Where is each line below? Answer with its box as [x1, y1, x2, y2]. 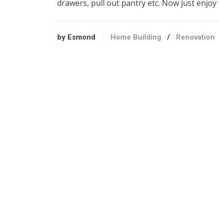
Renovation [176, 33, 215, 42]
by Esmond [57, 33, 95, 42]
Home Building [110, 33, 161, 42]
